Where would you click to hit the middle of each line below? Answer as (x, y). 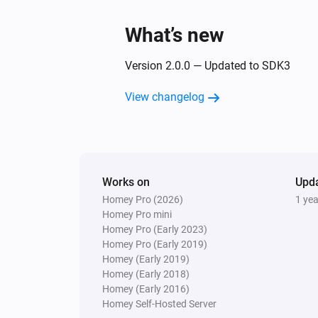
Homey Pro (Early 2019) (155, 244)
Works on (126, 182)
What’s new (175, 35)
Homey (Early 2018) (146, 274)
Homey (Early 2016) (146, 289)
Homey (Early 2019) (146, 259)
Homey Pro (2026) (143, 199)
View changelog (165, 97)
